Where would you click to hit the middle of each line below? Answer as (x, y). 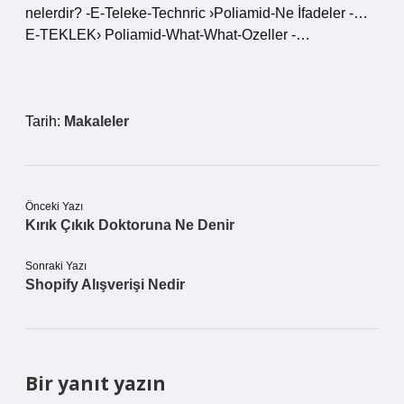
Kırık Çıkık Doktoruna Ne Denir (130, 225)
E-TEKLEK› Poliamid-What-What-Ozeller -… (168, 35)
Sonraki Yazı (56, 266)
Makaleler (96, 121)
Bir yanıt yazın (96, 383)
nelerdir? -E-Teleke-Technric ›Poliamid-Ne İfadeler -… (197, 13)
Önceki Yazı (54, 207)
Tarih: (45, 121)
